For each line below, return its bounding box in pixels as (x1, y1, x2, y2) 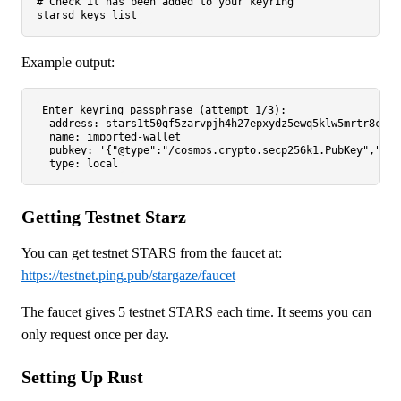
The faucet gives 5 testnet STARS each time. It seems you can (21, 304, 371, 320)
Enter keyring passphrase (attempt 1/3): (42, 104, 287, 117)
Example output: (21, 55, 115, 71)
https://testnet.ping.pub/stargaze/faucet (21, 268, 235, 284)
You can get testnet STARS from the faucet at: (21, 245, 282, 261)
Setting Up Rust (21, 367, 143, 388)
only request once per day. (21, 327, 169, 343)
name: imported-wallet (37, 131, 181, 144)
